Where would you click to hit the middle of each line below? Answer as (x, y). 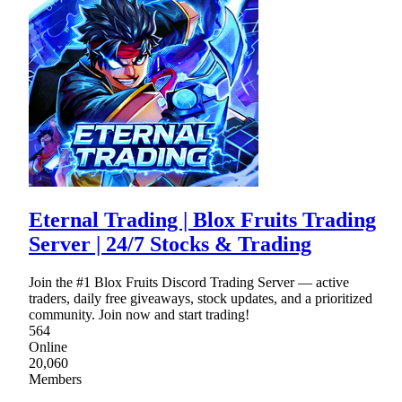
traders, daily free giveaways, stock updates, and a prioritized (201, 299)
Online (48, 347)
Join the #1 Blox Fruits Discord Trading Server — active (189, 283)
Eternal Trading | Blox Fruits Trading (202, 220)
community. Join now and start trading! (139, 315)
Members (55, 380)
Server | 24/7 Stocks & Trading (170, 245)
